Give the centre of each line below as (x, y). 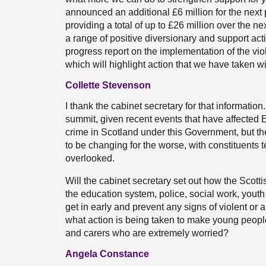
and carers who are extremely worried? (147, 233)
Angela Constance (107, 254)
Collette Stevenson (108, 85)
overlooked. (90, 158)
